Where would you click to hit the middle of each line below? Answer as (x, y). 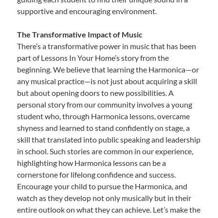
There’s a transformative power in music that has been (107, 46)
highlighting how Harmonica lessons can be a (91, 163)
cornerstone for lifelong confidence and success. (96, 174)
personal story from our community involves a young (105, 104)
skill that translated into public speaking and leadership (109, 139)
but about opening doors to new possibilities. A (95, 92)
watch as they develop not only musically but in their (104, 198)
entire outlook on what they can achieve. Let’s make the (109, 209)
